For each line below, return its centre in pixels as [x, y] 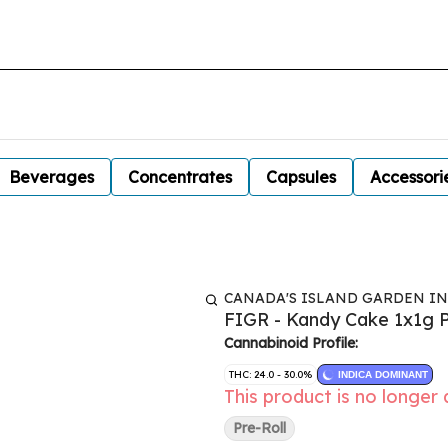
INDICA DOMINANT [383, 374]
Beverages [51, 177]
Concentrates [180, 177]
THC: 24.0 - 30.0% [270, 374]
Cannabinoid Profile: [291, 343]
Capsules [301, 177]
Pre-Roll [259, 428]
